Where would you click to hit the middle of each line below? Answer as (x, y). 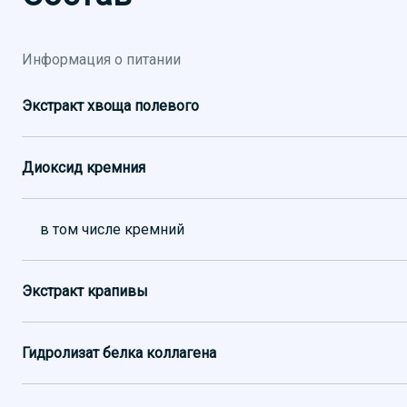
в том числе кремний (112, 229)
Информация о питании (101, 60)
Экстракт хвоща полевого (110, 106)
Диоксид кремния (84, 168)
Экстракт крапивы (85, 291)
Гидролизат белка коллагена (119, 353)
